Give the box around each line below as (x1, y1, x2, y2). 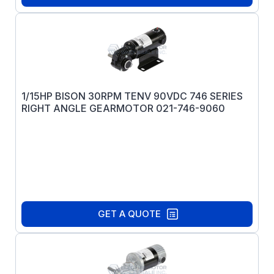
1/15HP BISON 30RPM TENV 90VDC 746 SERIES (21, 90, 243, 102)
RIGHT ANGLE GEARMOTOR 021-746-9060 (21, 102, 225, 114)
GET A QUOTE (97, 208, 161, 220)
